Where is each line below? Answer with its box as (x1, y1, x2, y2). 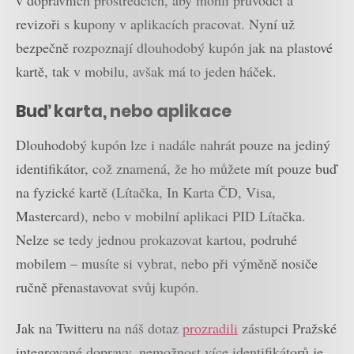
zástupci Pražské (238, 318, 337, 338)
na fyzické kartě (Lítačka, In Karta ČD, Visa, (16, 182, 276, 201)
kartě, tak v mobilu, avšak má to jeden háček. (16, 61, 277, 81)
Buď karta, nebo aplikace (16, 100, 232, 123)
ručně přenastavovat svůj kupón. (16, 277, 199, 296)
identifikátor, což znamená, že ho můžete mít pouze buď (16, 158, 337, 178)
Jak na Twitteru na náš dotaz (16, 318, 183, 338)
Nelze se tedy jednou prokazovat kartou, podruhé (16, 229, 297, 249)
